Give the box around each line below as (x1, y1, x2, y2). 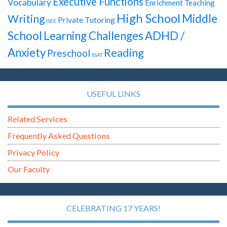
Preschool (47, 47, 90, 59)
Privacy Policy (8, 147, 59, 158)
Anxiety (8, 46, 46, 60)
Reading (104, 46, 143, 60)
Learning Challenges (44, 29, 143, 43)
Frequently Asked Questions (8, 131, 110, 141)
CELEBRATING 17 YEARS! (66, 203, 161, 213)
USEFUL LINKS (87, 88, 140, 98)
